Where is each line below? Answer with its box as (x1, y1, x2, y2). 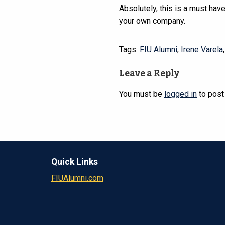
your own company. (119, 16, 185, 26)
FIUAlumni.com (51, 173, 103, 183)
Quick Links (51, 157, 98, 167)
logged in (164, 89, 197, 99)
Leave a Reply (119, 68, 179, 79)
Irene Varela (181, 45, 223, 55)
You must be (119, 89, 164, 99)
